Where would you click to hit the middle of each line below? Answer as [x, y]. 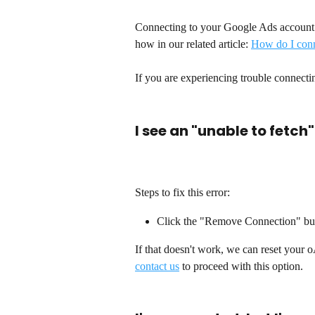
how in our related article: [193, 44]
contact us [157, 266]
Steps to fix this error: [182, 193]
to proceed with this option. [243, 266]
